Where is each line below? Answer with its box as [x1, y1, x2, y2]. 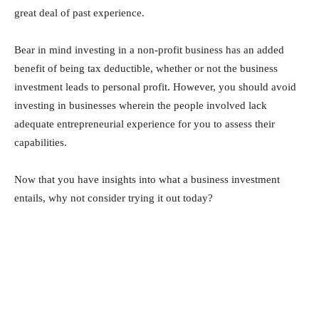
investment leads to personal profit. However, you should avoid [14, 81, 296, 93]
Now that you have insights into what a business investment [14, 174, 280, 185]
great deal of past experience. [14, 7, 145, 19]
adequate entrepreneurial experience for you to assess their [14, 118, 275, 130]
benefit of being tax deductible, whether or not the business [14, 63, 278, 74]
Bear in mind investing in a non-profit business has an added [14, 44, 284, 56]
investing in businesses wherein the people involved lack [14, 100, 267, 111]
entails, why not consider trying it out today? [14, 192, 213, 204]
